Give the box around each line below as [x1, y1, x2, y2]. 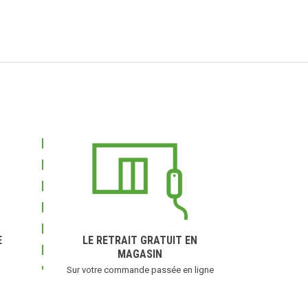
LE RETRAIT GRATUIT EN [82, 233, 197, 247]
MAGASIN [118, 247, 162, 261]
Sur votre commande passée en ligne [66, 264, 214, 275]
